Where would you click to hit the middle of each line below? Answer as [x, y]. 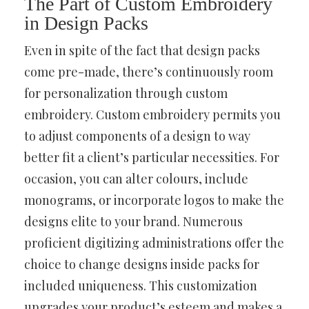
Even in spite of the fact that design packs [142, 50]
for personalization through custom [126, 93]
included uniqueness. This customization [141, 285]
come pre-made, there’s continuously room [149, 71]
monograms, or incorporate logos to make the [154, 200]
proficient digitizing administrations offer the [154, 242]
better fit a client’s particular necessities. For [152, 157]
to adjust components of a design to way [137, 136]
